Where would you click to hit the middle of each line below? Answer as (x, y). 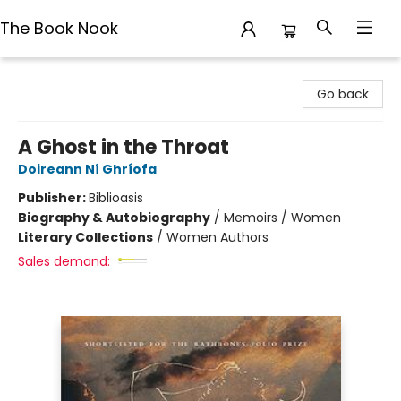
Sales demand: (64, 261)
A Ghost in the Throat (124, 147)
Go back (343, 94)
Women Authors (218, 237)
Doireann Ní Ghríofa (87, 169)
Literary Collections (85, 237)
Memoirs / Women (282, 218)
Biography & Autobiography (114, 218)
